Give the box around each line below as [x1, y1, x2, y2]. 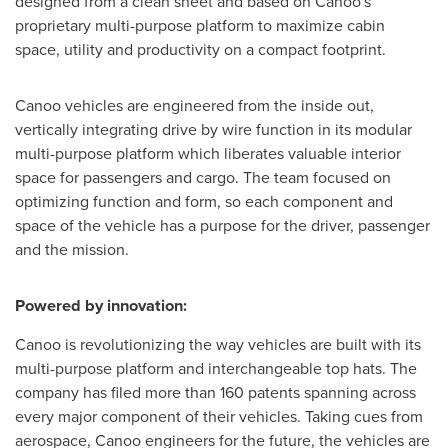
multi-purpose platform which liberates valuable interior [15, 141, 401, 165]
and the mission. [15, 237, 133, 261]
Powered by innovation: [15, 292, 187, 318]
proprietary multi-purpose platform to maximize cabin [15, 13, 385, 37]
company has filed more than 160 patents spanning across [15, 381, 416, 405]
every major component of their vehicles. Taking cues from [15, 405, 423, 429]
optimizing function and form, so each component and [15, 189, 393, 213]
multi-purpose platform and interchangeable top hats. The [15, 357, 417, 381]
